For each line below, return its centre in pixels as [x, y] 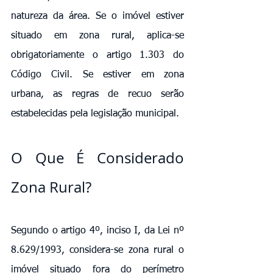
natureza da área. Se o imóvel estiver [97, 16]
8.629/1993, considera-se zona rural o [97, 250]
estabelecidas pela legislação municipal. [95, 114]
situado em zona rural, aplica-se [97, 36]
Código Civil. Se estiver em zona [97, 75]
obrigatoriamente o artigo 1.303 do [97, 55]
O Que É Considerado [97, 158]
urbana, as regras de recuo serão [97, 94]
